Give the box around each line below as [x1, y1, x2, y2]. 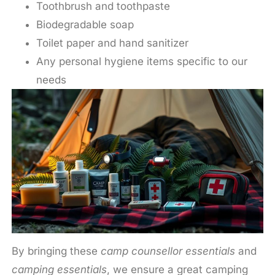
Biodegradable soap [36, 18, 134, 31]
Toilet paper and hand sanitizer [36, 37, 188, 50]
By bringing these [11, 245, 101, 258]
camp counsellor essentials [100, 245, 235, 258]
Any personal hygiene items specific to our [36, 55, 247, 68]
